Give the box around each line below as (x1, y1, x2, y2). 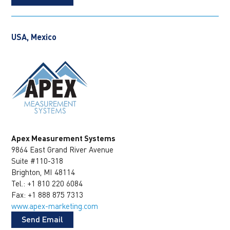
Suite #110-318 (11, 156, 64, 166)
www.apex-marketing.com (11, 201, 99, 211)
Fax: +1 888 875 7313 (11, 190, 84, 200)
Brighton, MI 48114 (11, 167, 75, 177)
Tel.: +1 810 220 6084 (11, 179, 83, 188)
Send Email (22, 214, 64, 224)
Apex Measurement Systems (11, 133, 116, 143)
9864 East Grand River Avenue (11, 145, 114, 155)
